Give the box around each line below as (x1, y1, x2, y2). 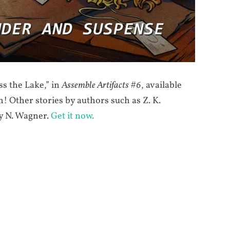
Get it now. (51, 110, 94, 123)
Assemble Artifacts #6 (62, 79, 141, 92)
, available (141, 79, 182, 92)
